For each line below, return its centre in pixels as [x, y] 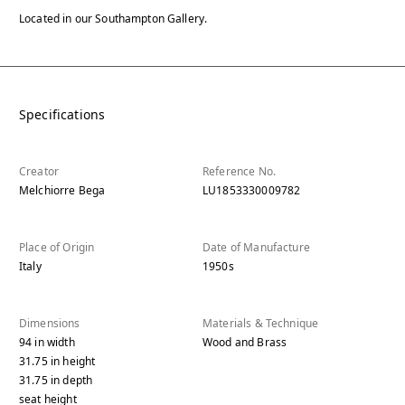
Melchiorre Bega [62, 191]
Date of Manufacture [256, 248]
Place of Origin [57, 248]
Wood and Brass [245, 343]
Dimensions [50, 324]
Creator [39, 172]
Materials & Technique [261, 324]
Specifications [62, 115]
